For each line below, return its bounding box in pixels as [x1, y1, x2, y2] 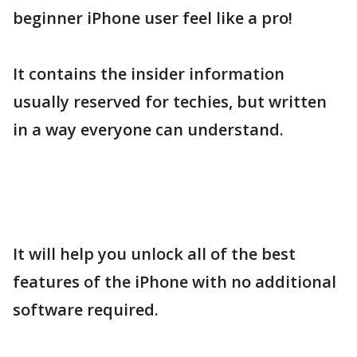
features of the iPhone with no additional [13, 271, 336, 292]
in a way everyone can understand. [13, 119, 284, 140]
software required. [13, 299, 159, 320]
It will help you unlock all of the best [13, 243, 296, 265]
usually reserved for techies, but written [13, 91, 327, 112]
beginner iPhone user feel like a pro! [13, 7, 292, 29]
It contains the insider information [13, 63, 284, 84]
